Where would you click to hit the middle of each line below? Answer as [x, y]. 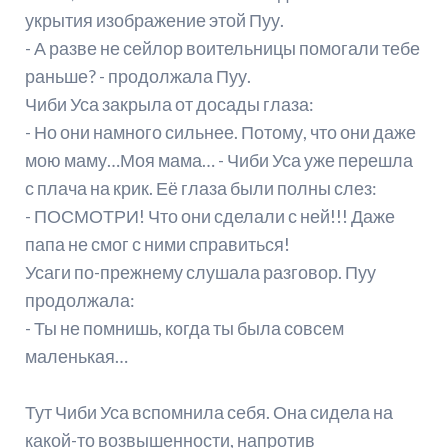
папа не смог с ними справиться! [157, 244]
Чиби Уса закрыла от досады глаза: [169, 104]
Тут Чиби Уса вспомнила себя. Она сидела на [208, 412]
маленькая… [76, 356]
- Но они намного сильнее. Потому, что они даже [220, 132]
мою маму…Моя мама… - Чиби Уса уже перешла [218, 160]
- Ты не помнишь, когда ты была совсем [184, 328]
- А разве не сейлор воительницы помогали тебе [222, 48]
